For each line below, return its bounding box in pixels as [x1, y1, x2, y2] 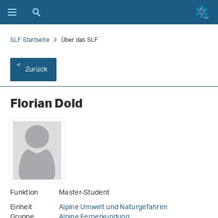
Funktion [10, 185, 38, 201]
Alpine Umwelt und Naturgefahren [59, 200, 168, 216]
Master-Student [59, 185, 110, 201]
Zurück [25, 62, 48, 77]
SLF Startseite [10, 34, 50, 47]
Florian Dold [10, 95, 83, 111]
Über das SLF [61, 34, 98, 47]
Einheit [10, 200, 33, 216]
